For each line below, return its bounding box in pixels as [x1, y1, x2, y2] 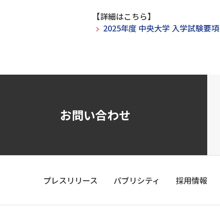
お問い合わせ [60, 106, 131, 123]
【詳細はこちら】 [92, 10, 155, 22]
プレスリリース [43, 174, 98, 186]
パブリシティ [113, 174, 160, 186]
